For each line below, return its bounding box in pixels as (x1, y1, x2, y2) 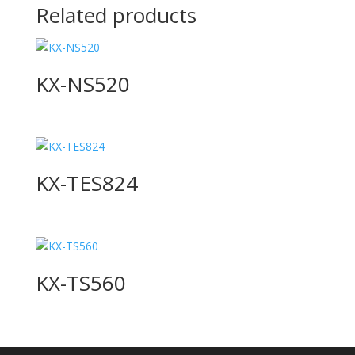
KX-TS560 (35, 268, 126, 297)
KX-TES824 (35, 169, 138, 198)
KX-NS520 (35, 70, 130, 99)
